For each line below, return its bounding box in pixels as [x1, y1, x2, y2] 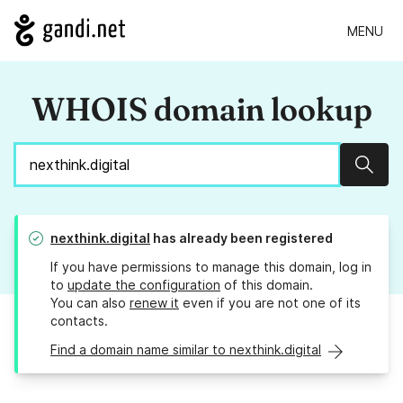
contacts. [50, 313, 108, 329]
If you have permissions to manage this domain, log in [50, 259, 372, 275]
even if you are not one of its [179, 295, 361, 311]
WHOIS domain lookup [31, 89, 372, 130]
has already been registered [150, 230, 333, 246]
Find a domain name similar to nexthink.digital [50, 342, 321, 358]
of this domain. [220, 277, 313, 293]
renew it [130, 295, 179, 311]
